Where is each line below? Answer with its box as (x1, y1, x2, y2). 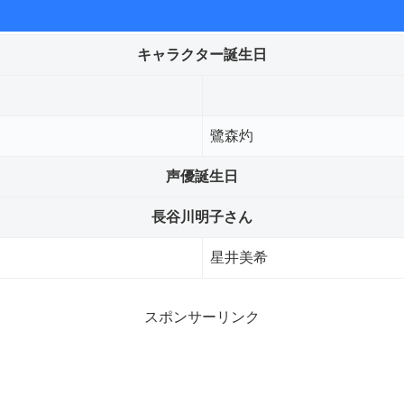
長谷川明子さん (151, 208, 252, 225)
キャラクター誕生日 (137, 46, 267, 62)
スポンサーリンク (144, 308, 260, 325)
